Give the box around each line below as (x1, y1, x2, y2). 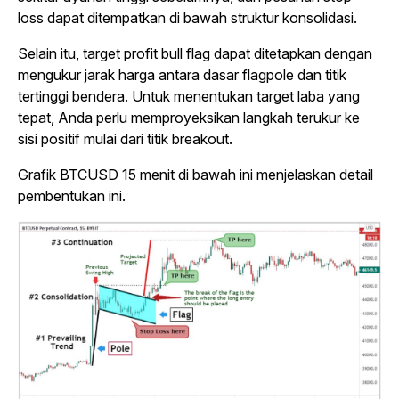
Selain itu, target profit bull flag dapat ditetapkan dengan (18, 44, 372, 62)
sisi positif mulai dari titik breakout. (18, 129, 232, 148)
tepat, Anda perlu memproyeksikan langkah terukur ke (18, 108, 360, 126)
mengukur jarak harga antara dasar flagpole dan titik (18, 65, 346, 84)
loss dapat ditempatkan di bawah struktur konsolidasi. (18, 8, 357, 27)
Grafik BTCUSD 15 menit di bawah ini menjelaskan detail (18, 165, 373, 183)
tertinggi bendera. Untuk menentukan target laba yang (18, 86, 360, 105)
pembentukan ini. (18, 186, 126, 205)
